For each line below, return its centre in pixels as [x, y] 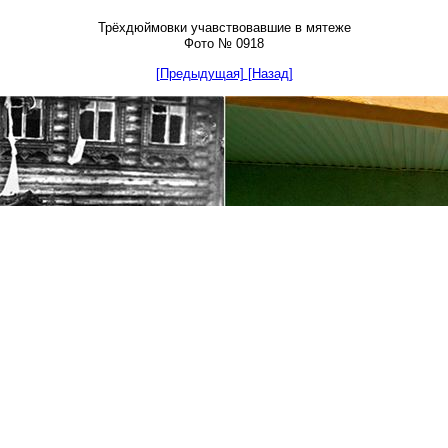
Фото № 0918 [224, 43]
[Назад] [270, 73]
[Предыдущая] [201, 73]
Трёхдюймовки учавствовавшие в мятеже [224, 27]
